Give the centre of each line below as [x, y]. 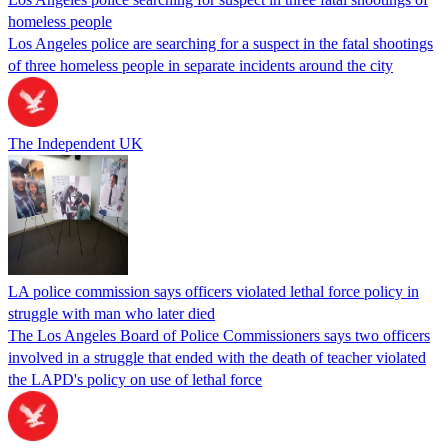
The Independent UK [75, 143]
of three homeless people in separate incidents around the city [200, 65]
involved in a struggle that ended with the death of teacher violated [217, 357]
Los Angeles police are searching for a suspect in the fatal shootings [220, 43]
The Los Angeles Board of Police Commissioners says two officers [219, 335]
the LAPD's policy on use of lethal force [135, 379]
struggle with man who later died [111, 313]
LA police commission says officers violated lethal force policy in [213, 291]
